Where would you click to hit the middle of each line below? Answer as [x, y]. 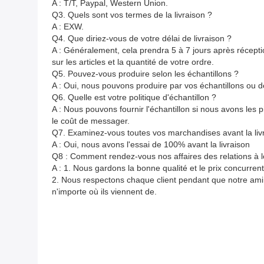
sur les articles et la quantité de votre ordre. [133, 62]
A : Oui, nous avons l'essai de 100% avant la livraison [151, 145]
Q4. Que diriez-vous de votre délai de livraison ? [142, 39]
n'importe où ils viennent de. [104, 192]
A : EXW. [68, 27]
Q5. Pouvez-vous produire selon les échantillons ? [145, 74]
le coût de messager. [91, 121]
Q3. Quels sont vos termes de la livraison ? [132, 15]
